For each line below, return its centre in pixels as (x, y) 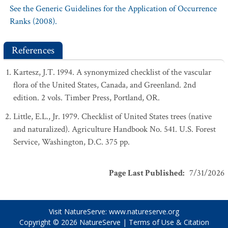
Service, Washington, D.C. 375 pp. (72, 142)
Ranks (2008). (33, 21)
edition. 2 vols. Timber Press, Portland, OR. (87, 98)
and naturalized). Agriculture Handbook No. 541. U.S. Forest (115, 129)
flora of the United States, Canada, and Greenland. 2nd (105, 85)
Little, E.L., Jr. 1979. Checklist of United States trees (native (112, 117)
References (33, 50)
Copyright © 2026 (49, 222)
